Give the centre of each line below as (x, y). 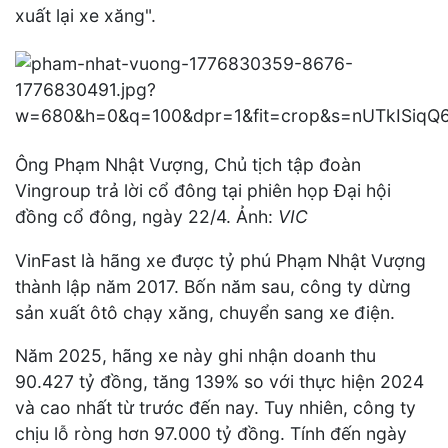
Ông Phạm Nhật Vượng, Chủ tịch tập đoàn (188, 164)
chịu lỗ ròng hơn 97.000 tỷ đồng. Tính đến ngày (211, 434)
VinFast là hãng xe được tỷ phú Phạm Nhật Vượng (220, 260)
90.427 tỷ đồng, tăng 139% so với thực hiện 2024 (219, 382)
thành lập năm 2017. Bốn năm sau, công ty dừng (213, 286)
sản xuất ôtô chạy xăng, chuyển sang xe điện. (205, 312)
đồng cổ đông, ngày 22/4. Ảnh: (144, 216)
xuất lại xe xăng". (85, 15)
